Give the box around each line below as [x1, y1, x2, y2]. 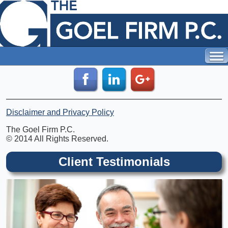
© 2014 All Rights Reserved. [6, 134, 108, 143]
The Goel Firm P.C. [6, 125, 75, 134]
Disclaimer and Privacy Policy [6, 108, 114, 117]
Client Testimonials [58, 155, 170, 168]
